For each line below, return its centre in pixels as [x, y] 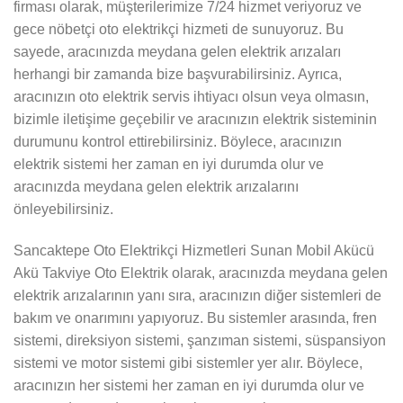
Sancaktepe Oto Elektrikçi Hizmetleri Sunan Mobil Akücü [194, 251]
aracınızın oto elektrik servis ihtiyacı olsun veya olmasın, [191, 97]
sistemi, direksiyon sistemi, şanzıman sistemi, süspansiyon [200, 341]
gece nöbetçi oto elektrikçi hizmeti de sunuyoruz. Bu [179, 30]
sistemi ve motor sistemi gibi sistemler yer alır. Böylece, [188, 363]
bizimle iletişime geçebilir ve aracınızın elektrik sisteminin [195, 120]
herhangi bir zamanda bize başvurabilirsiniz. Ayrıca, [178, 75]
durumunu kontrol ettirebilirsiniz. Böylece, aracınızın [178, 142]
